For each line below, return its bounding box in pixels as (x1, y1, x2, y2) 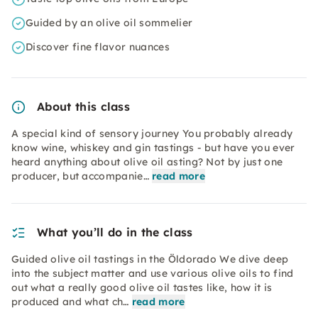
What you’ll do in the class (37, 225, 193, 239)
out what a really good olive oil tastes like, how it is (11, 281, 273, 294)
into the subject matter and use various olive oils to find (11, 267, 294, 280)
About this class (37, 99, 131, 114)
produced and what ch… (11, 295, 129, 308)
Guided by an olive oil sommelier (26, 16, 193, 29)
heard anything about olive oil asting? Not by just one (11, 155, 283, 168)
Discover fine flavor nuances (26, 40, 170, 53)
